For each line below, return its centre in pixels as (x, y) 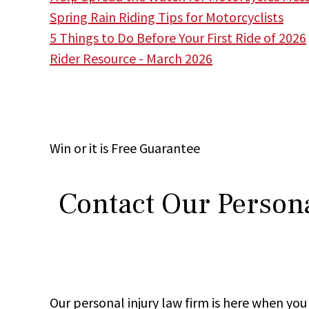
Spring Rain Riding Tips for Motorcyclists (167, 17)
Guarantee (170, 148)
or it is (91, 148)
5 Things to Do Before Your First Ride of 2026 (178, 37)
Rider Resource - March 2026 (131, 58)
